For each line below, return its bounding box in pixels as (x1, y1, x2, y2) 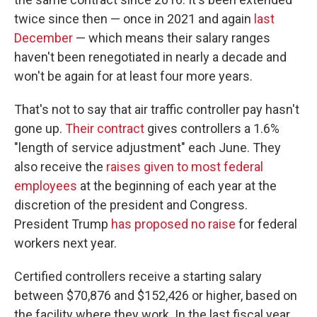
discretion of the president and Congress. (14, 197, 248, 212)
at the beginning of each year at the (77, 178, 277, 193)
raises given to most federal (106, 159, 263, 174)
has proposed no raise (111, 217, 236, 231)
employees (14, 178, 77, 193)
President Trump (14, 217, 111, 231)
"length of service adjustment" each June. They (14, 140, 281, 155)
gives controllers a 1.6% (144, 121, 279, 136)
